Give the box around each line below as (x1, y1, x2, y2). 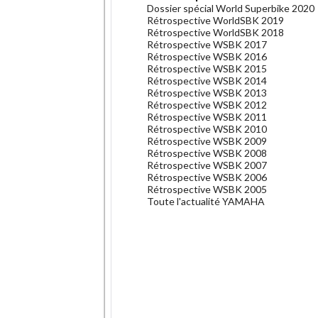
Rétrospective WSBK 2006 (147, 170, 267, 183)
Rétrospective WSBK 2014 (147, 74, 267, 87)
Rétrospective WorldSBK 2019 (147, 13, 284, 26)
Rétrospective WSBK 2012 (147, 98, 267, 111)
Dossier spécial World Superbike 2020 (147, 1, 314, 14)
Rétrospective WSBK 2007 (147, 158, 267, 171)
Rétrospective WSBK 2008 (147, 146, 267, 159)
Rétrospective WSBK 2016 (147, 50, 267, 62)
